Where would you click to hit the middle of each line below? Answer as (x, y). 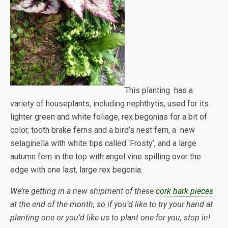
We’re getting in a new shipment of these (83, 191)
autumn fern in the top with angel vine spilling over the (106, 156)
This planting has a (159, 90)
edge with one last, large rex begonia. (76, 170)
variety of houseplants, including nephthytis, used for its (109, 104)
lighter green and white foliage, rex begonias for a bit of (109, 117)
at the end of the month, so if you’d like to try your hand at (111, 204)
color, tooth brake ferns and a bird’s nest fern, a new (103, 130)
